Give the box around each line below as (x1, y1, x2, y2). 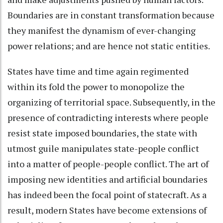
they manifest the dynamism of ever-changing (7, 24, 196, 36)
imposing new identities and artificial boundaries (7, 173, 208, 185)
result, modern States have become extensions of (7, 204, 207, 216)
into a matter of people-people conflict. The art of (7, 157, 209, 170)
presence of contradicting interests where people (7, 111, 209, 123)
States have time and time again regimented (7, 65, 189, 77)
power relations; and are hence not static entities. (7, 39, 210, 52)
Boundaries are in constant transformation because (7, 8, 215, 21)
